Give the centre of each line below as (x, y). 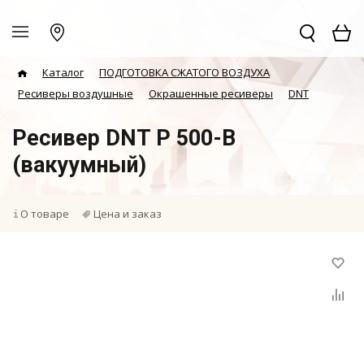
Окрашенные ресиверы (211, 93)
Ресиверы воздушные (76, 93)
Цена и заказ (128, 214)
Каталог (63, 72)
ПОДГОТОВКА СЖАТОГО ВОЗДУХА (184, 72)
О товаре (45, 214)
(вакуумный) (79, 165)
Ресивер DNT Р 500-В (124, 138)
